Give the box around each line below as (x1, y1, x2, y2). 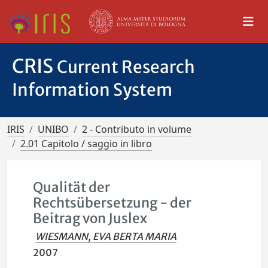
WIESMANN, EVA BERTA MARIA (35, 230, 177, 242)
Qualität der (33, 179, 111, 196)
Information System (12, 79, 172, 100)
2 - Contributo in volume (82, 123, 191, 136)
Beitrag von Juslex (33, 210, 148, 227)
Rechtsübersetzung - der (33, 194, 192, 211)
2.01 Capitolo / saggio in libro (20, 137, 152, 150)
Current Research (57, 56, 195, 78)
